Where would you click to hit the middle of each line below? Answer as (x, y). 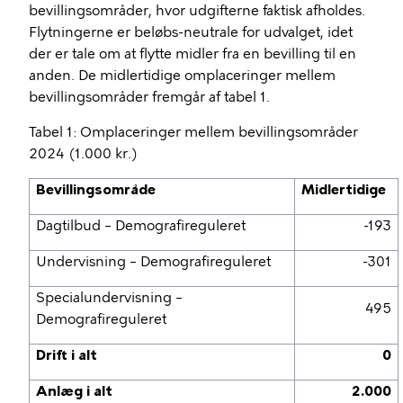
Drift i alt (67, 355)
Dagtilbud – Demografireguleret (141, 226)
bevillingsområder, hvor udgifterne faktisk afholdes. (197, 11)
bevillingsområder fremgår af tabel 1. (149, 97)
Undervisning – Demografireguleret (154, 262)
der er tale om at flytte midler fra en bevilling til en (193, 54)
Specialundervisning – (110, 298)
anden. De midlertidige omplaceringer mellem (182, 76)
